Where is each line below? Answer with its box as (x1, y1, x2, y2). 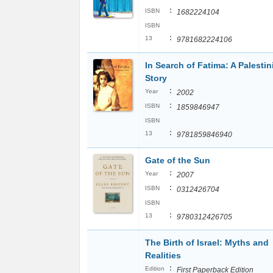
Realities (145, 250, 181, 260)
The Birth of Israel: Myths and (145, 238, 269, 247)
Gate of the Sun (145, 155, 210, 165)
